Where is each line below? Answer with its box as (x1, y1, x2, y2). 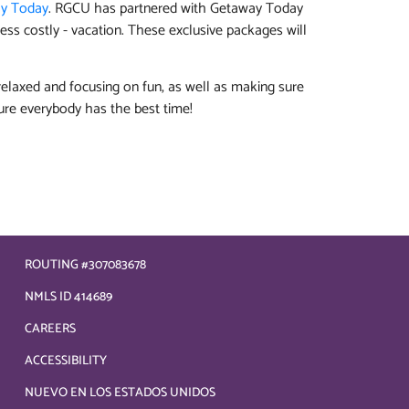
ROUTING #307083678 (25, 255, 146, 276)
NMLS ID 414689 (25, 287, 112, 308)
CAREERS (25, 319, 76, 340)
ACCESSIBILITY (25, 351, 107, 372)
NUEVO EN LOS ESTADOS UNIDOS (25, 383, 215, 404)
